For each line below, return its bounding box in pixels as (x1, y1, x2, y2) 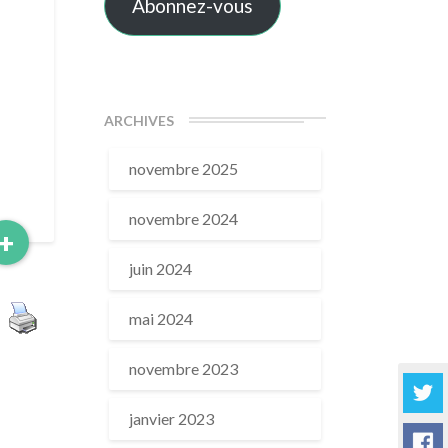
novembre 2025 (128, 159, 238, 178)
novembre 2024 (128, 209, 238, 228)
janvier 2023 (128, 409, 214, 428)
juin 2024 (128, 259, 192, 278)
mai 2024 (128, 309, 193, 328)
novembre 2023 (128, 359, 238, 378)
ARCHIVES (103, 112, 174, 129)
